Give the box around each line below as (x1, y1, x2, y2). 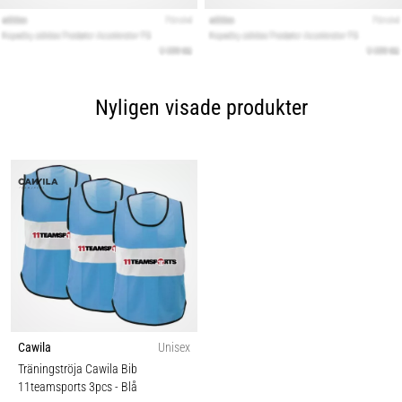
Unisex (158, 339, 190, 355)
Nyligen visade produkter (94, 94, 308, 120)
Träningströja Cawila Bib (18, 361, 137, 377)
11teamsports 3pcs (18, 379, 115, 395)
